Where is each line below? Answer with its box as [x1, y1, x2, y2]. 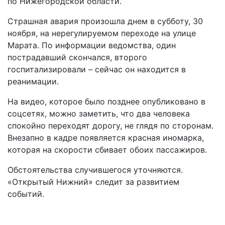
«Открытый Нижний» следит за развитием [8, 177, 179, 187]
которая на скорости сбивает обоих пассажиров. [8, 145, 207, 155]
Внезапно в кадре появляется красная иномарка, [8, 133, 204, 143]
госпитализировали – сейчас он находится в [8, 64, 186, 74]
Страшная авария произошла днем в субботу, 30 [8, 16, 203, 26]
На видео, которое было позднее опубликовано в [8, 96, 205, 106]
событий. [8, 189, 44, 199]
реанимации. [8, 76, 59, 86]
